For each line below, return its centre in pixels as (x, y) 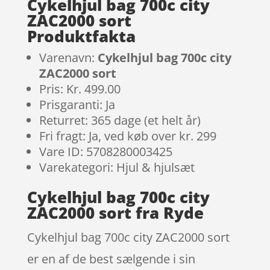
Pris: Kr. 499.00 (80, 89)
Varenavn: (68, 57)
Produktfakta (81, 36)
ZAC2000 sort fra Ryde (115, 212)
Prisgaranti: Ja (77, 104)
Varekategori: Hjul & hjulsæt (117, 167)
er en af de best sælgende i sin (111, 259)
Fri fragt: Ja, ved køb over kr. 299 (127, 136)
